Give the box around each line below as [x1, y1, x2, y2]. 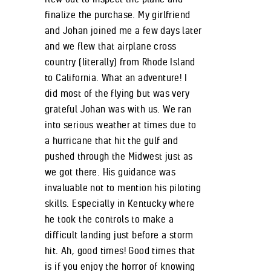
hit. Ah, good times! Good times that [45, 244, 195, 256]
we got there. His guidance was [45, 165, 175, 178]
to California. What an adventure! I [45, 71, 187, 83]
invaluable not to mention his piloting [45, 181, 201, 194]
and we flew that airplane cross [45, 39, 177, 52]
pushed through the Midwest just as [45, 149, 193, 162]
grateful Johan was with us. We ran [45, 102, 192, 115]
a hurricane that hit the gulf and [45, 134, 178, 146]
